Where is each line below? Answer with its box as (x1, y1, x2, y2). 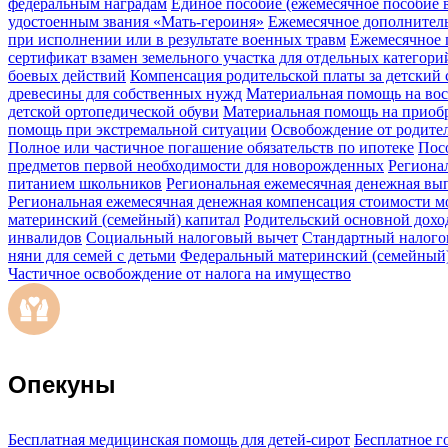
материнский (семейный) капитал (8, 210, 240, 228)
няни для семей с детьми (8, 246, 176, 264)
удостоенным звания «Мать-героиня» (8, 12, 264, 30)
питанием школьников (8, 174, 162, 192)
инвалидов (8, 228, 82, 246)
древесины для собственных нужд (8, 84, 242, 102)
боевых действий (8, 66, 126, 84)
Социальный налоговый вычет (86, 228, 298, 246)
